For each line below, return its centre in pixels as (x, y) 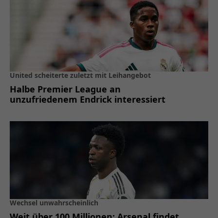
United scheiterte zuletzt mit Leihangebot (80, 75)
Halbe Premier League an (65, 89)
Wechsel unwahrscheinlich (54, 203)
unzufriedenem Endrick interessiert (88, 100)
